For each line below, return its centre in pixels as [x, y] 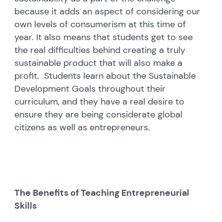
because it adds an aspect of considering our [108, 11]
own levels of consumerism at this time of [100, 24]
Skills [26, 205]
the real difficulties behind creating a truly [100, 50]
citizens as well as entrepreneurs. [83, 127]
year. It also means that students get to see [104, 37]
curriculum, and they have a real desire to [100, 101]
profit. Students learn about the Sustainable [105, 76]
